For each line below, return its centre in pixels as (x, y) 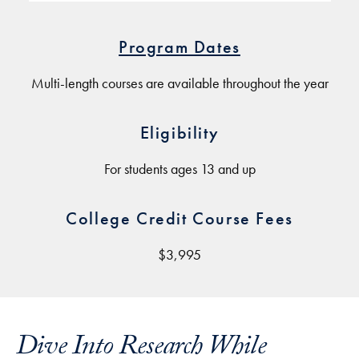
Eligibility (179, 133)
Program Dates (179, 47)
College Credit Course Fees (179, 218)
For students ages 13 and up (179, 169)
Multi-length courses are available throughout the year (179, 83)
